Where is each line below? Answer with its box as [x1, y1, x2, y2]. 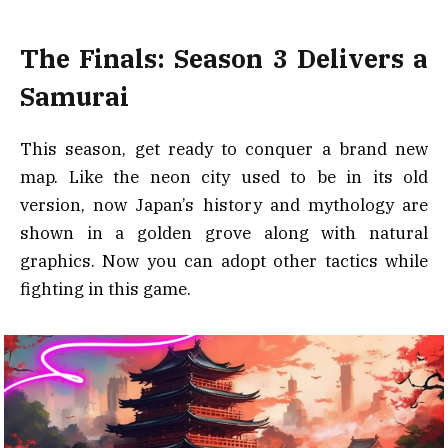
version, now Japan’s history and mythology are [20, 194, 428, 217]
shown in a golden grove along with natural [20, 222, 428, 245]
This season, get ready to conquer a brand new [20, 138, 428, 161]
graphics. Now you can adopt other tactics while [20, 250, 428, 273]
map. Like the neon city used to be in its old [20, 166, 428, 189]
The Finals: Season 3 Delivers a [20, 42, 428, 76]
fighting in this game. [20, 278, 191, 301]
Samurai [20, 80, 129, 114]
